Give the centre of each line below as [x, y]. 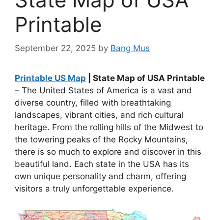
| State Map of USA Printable [145, 78]
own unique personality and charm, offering [100, 177]
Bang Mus [130, 48]
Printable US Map [50, 78]
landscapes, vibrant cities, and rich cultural [99, 115]
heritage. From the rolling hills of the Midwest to [109, 127]
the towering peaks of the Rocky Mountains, [101, 140]
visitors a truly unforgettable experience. [94, 189]
